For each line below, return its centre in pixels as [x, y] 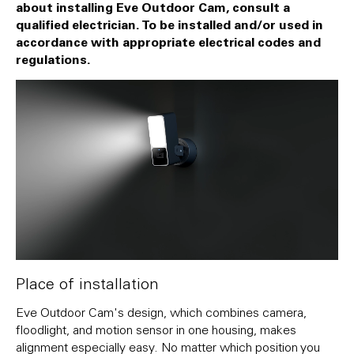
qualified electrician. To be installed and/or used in [169, 24]
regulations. [53, 58]
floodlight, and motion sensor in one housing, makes [156, 330]
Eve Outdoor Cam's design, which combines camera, [161, 313]
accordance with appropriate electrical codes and [168, 41]
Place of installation [87, 284]
